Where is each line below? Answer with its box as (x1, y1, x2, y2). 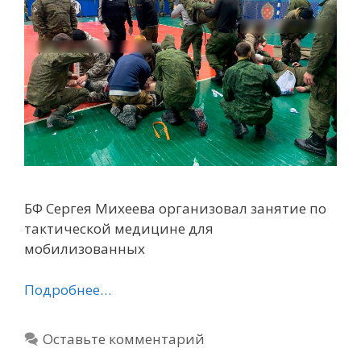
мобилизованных (24, 239, 145, 259)
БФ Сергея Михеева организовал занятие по (24, 199, 326, 218)
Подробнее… (24, 280, 111, 299)
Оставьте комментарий (43, 329, 205, 348)
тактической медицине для (24, 219, 214, 239)
